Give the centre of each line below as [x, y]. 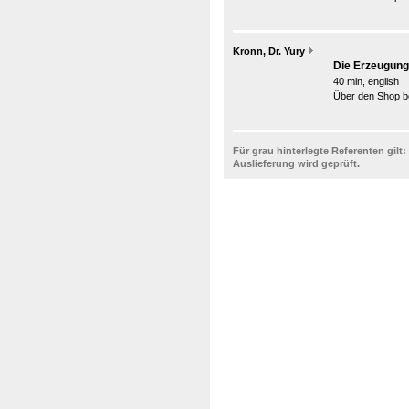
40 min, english [366, 81]
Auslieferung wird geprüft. [296, 163]
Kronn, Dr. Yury [269, 51]
